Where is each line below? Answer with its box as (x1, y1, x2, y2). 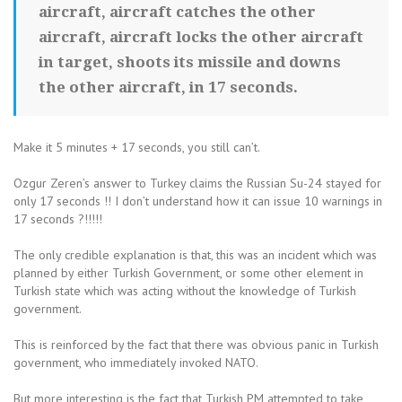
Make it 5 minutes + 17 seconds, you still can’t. (13, 139, 260, 155)
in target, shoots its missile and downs (39, 53, 341, 71)
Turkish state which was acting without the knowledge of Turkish (13, 283, 356, 299)
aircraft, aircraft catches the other (39, 3, 316, 21)
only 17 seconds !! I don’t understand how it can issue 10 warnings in (13, 193, 382, 209)
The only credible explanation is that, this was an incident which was (13, 247, 377, 263)
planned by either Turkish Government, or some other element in (13, 265, 363, 281)
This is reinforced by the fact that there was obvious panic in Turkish (13, 336, 379, 353)
